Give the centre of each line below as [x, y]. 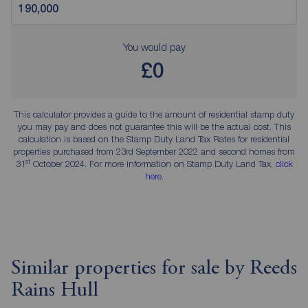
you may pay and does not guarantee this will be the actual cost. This [154, 126]
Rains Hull [55, 290]
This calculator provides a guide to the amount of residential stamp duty [154, 114]
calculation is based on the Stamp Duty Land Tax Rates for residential [154, 139]
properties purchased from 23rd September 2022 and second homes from [154, 151]
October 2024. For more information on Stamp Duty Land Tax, [153, 163]
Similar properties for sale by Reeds [154, 268]
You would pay [154, 46]
